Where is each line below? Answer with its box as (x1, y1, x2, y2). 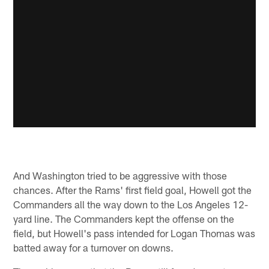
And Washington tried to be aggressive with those (13, 169, 228, 182)
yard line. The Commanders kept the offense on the (13, 213, 235, 225)
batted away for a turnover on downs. (13, 241, 174, 254)
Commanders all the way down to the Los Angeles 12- (13, 198, 249, 211)
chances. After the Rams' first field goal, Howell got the (13, 184, 252, 196)
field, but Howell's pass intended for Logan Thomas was (13, 227, 256, 240)
